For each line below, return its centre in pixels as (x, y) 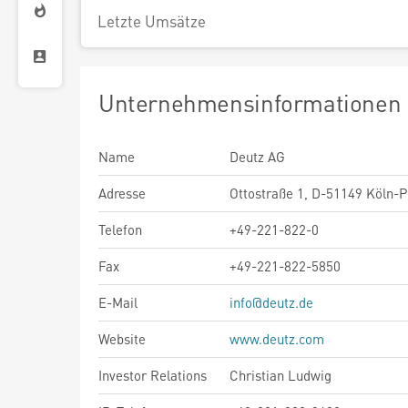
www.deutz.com (277, 339)
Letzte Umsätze (152, 21)
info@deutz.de (271, 302)
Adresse (122, 193)
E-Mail (118, 302)
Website (122, 339)
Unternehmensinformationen (250, 102)
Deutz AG (257, 157)
